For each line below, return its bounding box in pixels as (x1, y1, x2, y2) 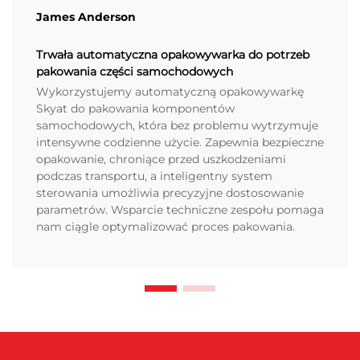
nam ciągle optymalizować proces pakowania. (36, 219, 295, 234)
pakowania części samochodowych (36, 63, 233, 79)
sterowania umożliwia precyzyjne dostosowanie (36, 185, 304, 200)
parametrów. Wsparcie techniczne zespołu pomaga (36, 202, 324, 217)
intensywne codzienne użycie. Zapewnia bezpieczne (36, 134, 324, 149)
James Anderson (36, 9, 136, 24)
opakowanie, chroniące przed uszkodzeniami (36, 151, 286, 166)
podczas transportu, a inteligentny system (36, 168, 272, 183)
